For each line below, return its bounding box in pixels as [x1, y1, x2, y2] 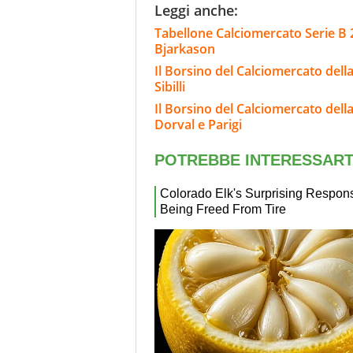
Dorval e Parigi [154, 116, 242, 134]
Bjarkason [154, 40, 215, 58]
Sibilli [154, 78, 185, 96]
